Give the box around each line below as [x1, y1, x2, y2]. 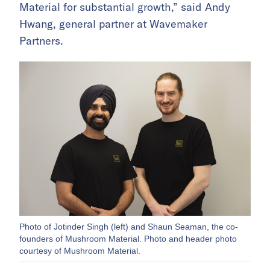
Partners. [19, 34, 63, 48]
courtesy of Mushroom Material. [19, 246, 140, 256]
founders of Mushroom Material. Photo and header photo [19, 234, 237, 244]
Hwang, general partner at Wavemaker [19, 17, 207, 31]
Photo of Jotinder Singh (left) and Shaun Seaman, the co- [19, 222, 238, 232]
